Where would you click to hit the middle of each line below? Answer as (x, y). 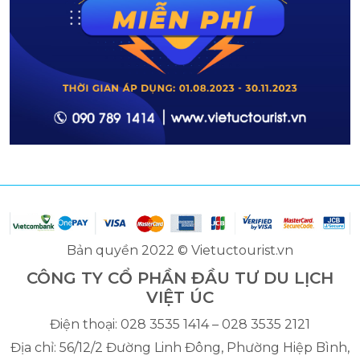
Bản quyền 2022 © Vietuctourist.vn (180, 251)
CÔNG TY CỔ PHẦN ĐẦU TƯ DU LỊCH (180, 278)
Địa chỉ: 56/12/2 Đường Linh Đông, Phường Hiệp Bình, (180, 348)
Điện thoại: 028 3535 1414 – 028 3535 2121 (180, 325)
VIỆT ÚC (180, 298)
